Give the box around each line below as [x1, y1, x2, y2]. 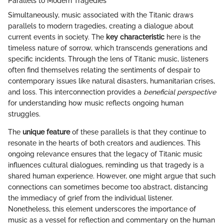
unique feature [22, 127, 70, 136]
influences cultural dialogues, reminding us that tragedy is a [8, 160, 204, 169]
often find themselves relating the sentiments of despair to [8, 65, 200, 74]
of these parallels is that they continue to [70, 127, 206, 136]
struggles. [8, 109, 40, 118]
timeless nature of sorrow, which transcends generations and [8, 43, 207, 52]
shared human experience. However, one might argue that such [8, 171, 215, 180]
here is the [164, 32, 200, 41]
